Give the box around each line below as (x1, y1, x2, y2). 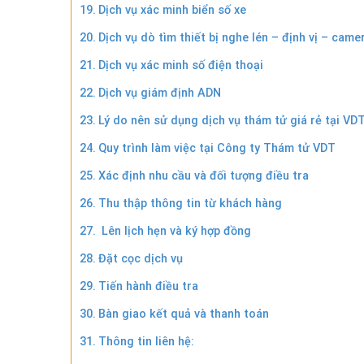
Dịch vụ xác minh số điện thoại (97, 58, 263, 72)
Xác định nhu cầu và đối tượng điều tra (97, 168, 309, 183)
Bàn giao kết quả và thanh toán (97, 306, 269, 321)
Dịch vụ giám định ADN (97, 85, 221, 100)
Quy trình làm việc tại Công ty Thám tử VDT (97, 141, 336, 155)
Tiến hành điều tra (97, 279, 198, 293)
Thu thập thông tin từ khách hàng (97, 196, 282, 210)
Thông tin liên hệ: (97, 334, 194, 349)
